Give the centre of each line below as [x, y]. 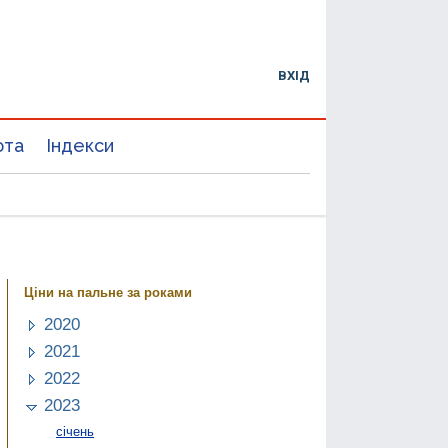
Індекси [80, 145]
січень [75, 431]
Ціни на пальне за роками [108, 293]
